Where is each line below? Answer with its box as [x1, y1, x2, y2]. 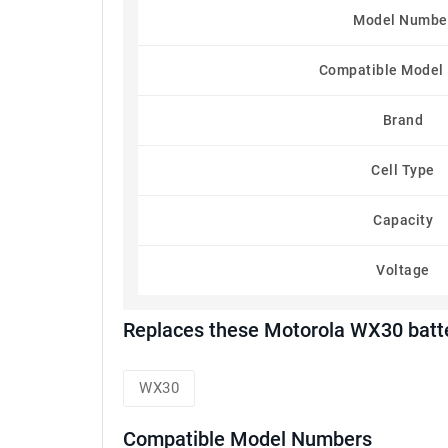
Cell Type [371, 162, 435, 178]
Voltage [376, 262, 430, 278]
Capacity [373, 212, 433, 228]
